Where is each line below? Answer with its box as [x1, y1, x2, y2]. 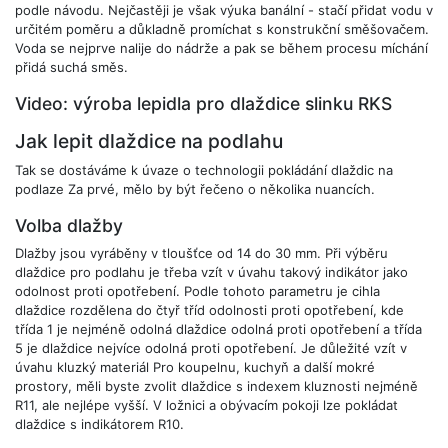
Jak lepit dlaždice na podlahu [15, 128, 283, 153]
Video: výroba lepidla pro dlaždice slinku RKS [15, 92, 392, 114]
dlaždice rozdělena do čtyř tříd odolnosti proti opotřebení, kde [15, 301, 404, 318]
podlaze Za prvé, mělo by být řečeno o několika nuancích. [15, 180, 375, 197]
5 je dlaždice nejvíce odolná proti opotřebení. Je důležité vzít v [15, 339, 407, 356]
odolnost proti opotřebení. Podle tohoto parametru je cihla [15, 282, 380, 299]
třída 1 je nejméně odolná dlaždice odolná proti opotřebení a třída [15, 320, 422, 337]
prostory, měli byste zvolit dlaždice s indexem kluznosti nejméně [15, 377, 418, 394]
